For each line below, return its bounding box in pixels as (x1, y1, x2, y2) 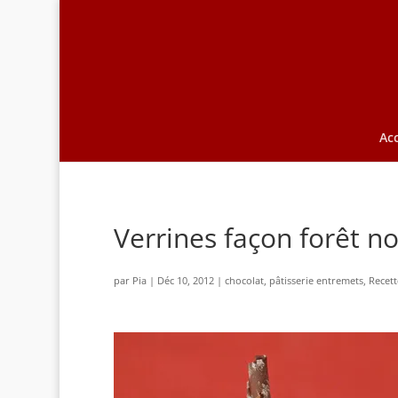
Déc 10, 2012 (156, 274, 214, 287)
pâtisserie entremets (268, 274, 363, 287)
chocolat (224, 274, 264, 287)
